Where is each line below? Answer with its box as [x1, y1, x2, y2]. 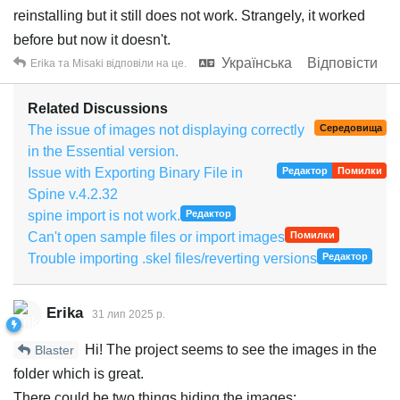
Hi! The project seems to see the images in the [81, 341, 377, 357]
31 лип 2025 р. [92, 308, 165, 321]
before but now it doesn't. [13, 31, 174, 47]
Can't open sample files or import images [28, 229, 285, 245]
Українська [221, 54, 292, 71]
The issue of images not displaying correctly [28, 121, 304, 137]
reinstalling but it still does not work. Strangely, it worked [13, 7, 365, 23]
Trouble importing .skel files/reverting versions [28, 250, 317, 266]
